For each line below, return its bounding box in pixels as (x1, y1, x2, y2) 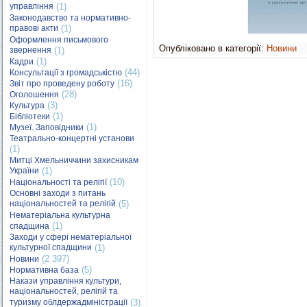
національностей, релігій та (10, 286, 118, 297)
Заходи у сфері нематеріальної (10, 232, 132, 242)
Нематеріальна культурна (10, 210, 110, 220)
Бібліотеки (10, 112, 50, 121)
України (10, 166, 39, 176)
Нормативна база (10, 265, 79, 275)
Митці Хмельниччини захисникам (10, 156, 138, 165)
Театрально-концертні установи (10, 134, 134, 143)
